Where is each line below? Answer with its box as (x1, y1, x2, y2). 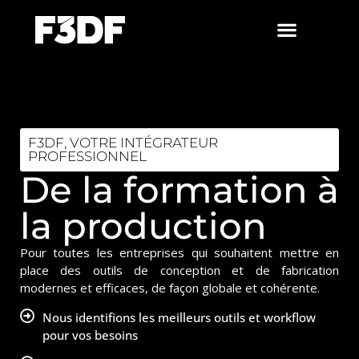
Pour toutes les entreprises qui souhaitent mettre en (20, 244, 339, 260)
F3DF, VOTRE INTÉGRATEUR (28, 135, 218, 151)
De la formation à (20, 167, 339, 212)
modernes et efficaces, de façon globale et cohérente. (20, 280, 320, 296)
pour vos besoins (42, 327, 138, 343)
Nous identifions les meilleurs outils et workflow (42, 309, 316, 325)
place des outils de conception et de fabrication (20, 262, 339, 278)
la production (20, 204, 267, 248)
